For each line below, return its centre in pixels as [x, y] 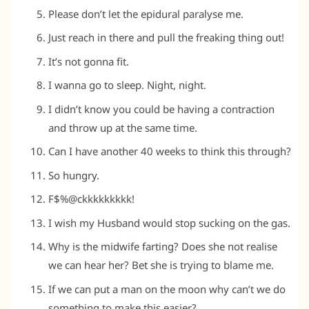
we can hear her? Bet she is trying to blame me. [161, 265]
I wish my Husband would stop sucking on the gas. [169, 222]
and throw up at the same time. [123, 127]
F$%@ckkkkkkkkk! [91, 199]
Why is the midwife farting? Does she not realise [163, 247]
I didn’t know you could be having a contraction [161, 109]
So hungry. [74, 175]
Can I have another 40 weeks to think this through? [170, 151]
